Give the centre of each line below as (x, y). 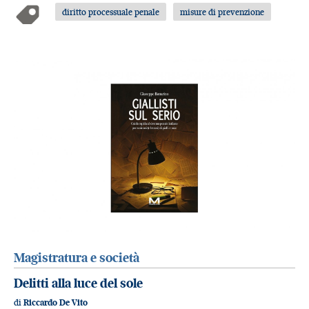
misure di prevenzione (222, 11)
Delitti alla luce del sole (78, 283)
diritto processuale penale (111, 11)
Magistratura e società (77, 258)
